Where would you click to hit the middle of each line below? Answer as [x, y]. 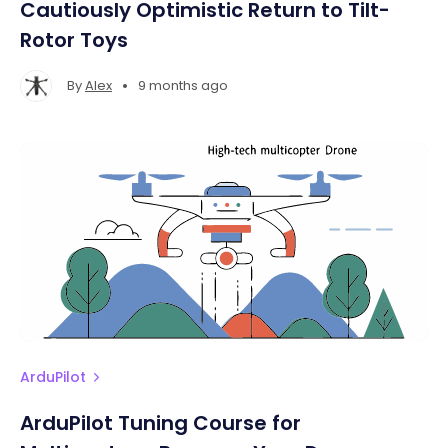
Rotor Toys [74, 40]
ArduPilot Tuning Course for [160, 423]
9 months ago [183, 85]
